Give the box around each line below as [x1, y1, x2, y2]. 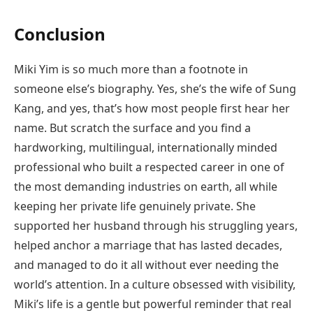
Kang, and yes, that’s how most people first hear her [14, 100, 290, 116]
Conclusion [14, 22, 105, 45]
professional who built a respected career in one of [14, 159, 284, 175]
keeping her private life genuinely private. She [14, 198, 256, 214]
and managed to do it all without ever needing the [14, 256, 279, 272]
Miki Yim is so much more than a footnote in [14, 61, 248, 77]
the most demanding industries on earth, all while [14, 178, 277, 194]
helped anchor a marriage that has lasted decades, [14, 237, 282, 253]
